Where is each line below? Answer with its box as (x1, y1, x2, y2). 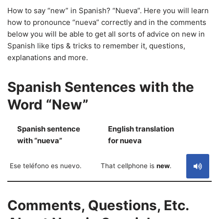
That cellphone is (101, 162, 156, 170)
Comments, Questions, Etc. (7, 197, 189, 214)
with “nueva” (17, 136, 62, 145)
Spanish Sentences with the (7, 79, 194, 95)
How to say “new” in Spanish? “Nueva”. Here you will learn (7, 6, 209, 15)
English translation (108, 124, 174, 133)
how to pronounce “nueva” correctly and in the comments (7, 18, 206, 27)
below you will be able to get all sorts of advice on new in (7, 29, 205, 39)
